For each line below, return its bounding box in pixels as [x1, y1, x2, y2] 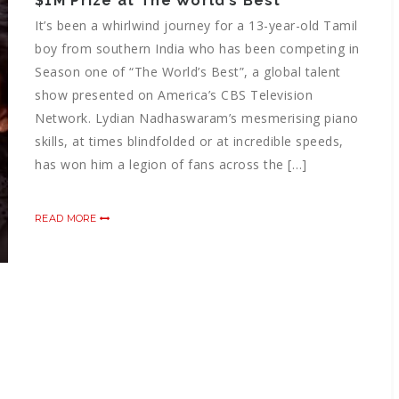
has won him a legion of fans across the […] [35, 155, 307, 173]
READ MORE [35, 211, 100, 224]
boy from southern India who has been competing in [35, 39, 360, 57]
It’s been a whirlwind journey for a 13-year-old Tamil [35, 16, 358, 34]
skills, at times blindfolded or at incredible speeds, [35, 132, 344, 150]
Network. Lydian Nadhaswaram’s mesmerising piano [35, 109, 359, 126]
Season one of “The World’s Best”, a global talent [35, 62, 341, 80]
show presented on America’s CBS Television [35, 85, 313, 103]
